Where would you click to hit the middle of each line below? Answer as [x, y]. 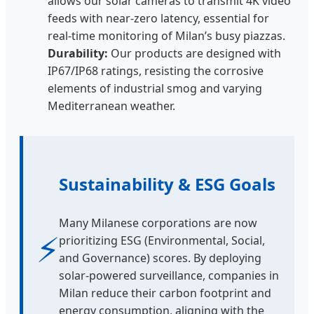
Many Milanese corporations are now [158, 223]
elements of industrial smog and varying [155, 88]
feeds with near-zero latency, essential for [158, 18]
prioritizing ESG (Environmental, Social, [162, 240]
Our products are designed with [194, 53]
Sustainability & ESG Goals [167, 184]
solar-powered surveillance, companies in [169, 275]
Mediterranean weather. [111, 105]
